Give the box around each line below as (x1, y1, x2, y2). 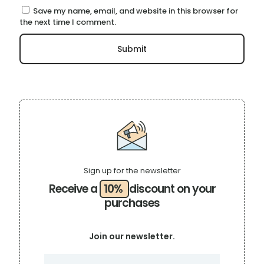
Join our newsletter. (89, 230, 175, 242)
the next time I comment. (19, 16, 116, 28)
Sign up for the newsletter (83, 164, 181, 176)
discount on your (128, 180, 216, 197)
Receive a (48, 180, 100, 197)
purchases (104, 194, 160, 211)
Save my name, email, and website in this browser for (33, 5, 238, 16)
